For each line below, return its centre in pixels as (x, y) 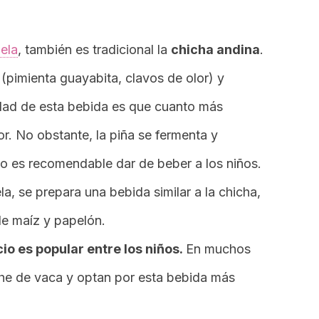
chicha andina (215, 49)
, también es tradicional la (94, 49)
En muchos (218, 249)
